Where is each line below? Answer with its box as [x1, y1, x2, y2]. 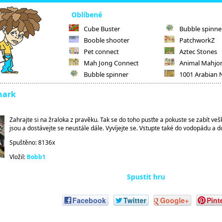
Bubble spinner [84, 70, 128, 79]
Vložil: [9, 153, 27, 161]
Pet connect [84, 47, 119, 56]
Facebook [72, 195, 106, 206]
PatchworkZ [179, 36, 215, 45]
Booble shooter [84, 36, 129, 45]
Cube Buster [84, 24, 120, 33]
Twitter [123, 195, 146, 206]
